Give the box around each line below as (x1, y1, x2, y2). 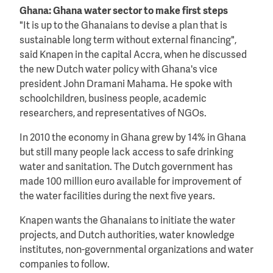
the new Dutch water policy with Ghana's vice (19, 65, 218, 75)
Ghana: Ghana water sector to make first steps (19, 6, 228, 16)
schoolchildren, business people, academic (19, 94, 207, 104)
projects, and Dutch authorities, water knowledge (19, 230, 235, 241)
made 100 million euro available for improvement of (19, 177, 241, 187)
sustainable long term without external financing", (19, 35, 236, 46)
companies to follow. (19, 260, 110, 270)
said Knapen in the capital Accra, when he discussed (19, 50, 247, 60)
